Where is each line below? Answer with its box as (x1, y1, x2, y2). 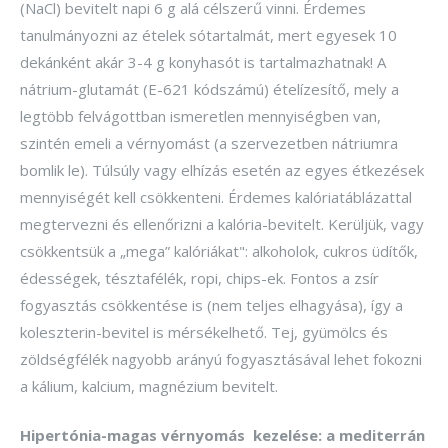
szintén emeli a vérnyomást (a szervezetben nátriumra (20, 132, 398, 153)
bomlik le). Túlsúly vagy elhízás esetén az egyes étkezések (20, 159, 424, 180)
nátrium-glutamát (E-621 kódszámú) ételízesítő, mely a (20, 78, 399, 99)
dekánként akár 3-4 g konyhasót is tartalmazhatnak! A (20, 51, 386, 72)
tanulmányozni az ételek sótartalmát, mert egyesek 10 (20, 24, 397, 45)
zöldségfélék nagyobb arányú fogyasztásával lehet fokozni (20, 348, 422, 369)
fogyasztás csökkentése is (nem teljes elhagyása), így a (20, 294, 403, 315)
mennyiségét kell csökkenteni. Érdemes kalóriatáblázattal (20, 186, 412, 207)
